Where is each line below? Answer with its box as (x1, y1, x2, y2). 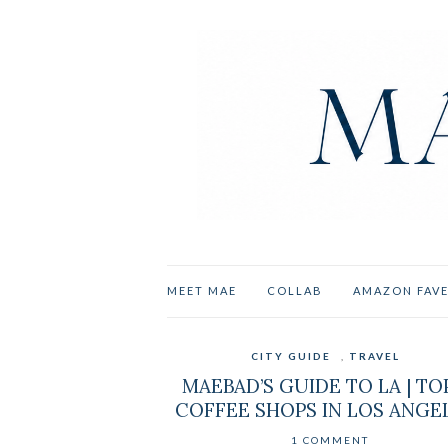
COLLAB (267, 284, 323, 298)
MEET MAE (167, 284, 237, 298)
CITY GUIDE (250, 350, 331, 363)
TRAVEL (348, 350, 400, 363)
